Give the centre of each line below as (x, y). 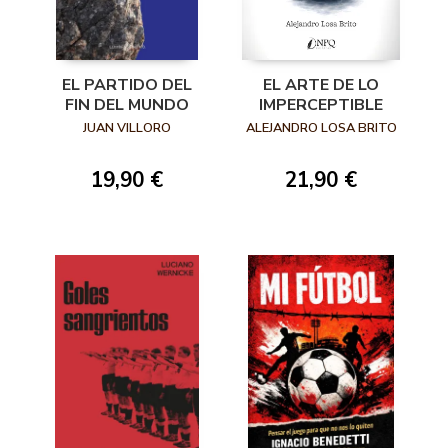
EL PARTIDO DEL (127, 85)
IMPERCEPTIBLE (321, 105)
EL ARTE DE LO (321, 85)
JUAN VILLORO (127, 128)
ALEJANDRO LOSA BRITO (321, 128)
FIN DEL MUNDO (127, 105)
